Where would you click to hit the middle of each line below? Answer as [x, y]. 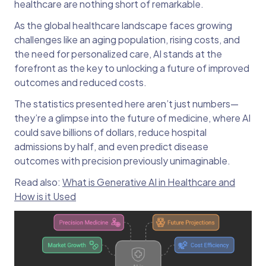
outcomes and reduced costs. [81, 82]
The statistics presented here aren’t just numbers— [126, 103]
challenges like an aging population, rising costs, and [127, 39]
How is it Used [45, 196]
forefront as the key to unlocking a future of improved [132, 68]
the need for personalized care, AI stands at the [118, 53]
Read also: [38, 182]
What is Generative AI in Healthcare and [149, 182]
